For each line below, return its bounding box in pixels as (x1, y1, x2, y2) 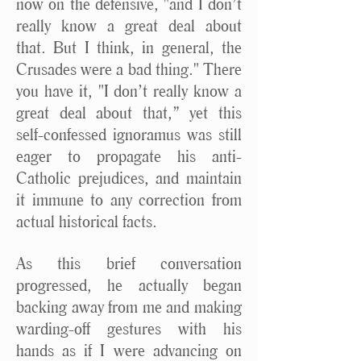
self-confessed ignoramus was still (16, 124, 242, 144)
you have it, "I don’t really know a (16, 81, 242, 101)
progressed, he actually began (16, 275, 242, 295)
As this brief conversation (16, 253, 242, 273)
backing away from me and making (16, 297, 242, 317)
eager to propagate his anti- (16, 146, 242, 166)
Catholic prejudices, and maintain (16, 168, 242, 188)
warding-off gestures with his (16, 318, 242, 338)
